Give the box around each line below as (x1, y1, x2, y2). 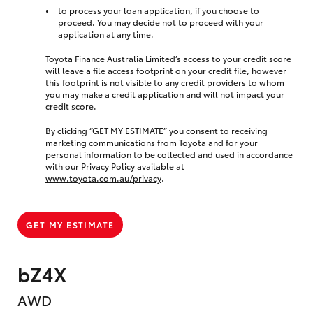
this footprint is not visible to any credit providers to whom (45, 75, 284, 88)
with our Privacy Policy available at (45, 159, 184, 172)
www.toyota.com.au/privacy (45, 171, 161, 184)
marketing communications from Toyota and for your (45, 136, 258, 148)
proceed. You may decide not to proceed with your (58, 15, 263, 28)
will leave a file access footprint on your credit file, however (45, 64, 286, 76)
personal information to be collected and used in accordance (45, 147, 293, 160)
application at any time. (58, 27, 154, 40)
